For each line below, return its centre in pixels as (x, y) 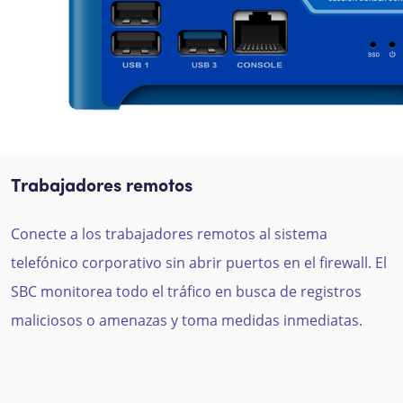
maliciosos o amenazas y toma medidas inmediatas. (187, 320)
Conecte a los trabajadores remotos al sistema (169, 233)
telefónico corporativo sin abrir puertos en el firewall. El (199, 262)
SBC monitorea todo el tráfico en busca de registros (186, 291)
